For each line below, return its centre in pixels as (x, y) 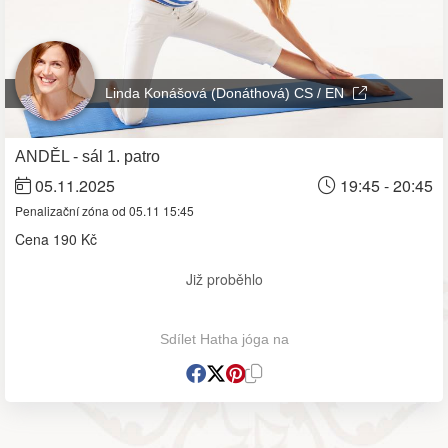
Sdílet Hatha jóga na (224, 338)
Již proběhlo (224, 278)
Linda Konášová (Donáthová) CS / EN (226, 92)
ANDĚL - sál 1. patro (87, 156)
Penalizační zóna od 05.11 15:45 (104, 210)
